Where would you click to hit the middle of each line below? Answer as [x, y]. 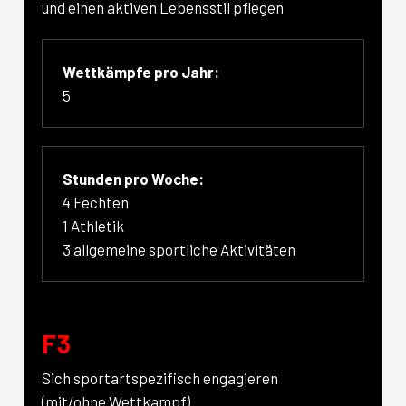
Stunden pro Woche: [134, 178]
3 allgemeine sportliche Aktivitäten [179, 249]
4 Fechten [96, 202]
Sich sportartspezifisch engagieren [160, 378]
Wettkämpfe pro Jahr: [141, 71]
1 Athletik [94, 225]
